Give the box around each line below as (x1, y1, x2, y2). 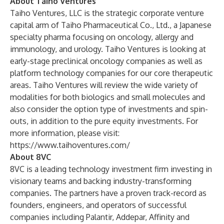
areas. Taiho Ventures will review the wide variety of (10, 80, 198, 90)
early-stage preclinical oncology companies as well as (10, 56, 202, 66)
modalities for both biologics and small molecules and (10, 92, 205, 102)
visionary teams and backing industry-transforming (10, 176, 191, 186)
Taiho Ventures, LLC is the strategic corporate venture (10, 8, 204, 18)
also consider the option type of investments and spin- (10, 104, 208, 114)
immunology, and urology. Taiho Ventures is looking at (10, 44, 206, 54)
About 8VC (10, 152, 51, 162)
